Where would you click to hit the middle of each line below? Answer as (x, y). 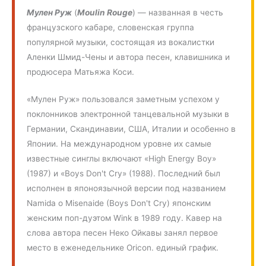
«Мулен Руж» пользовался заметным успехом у (123, 99)
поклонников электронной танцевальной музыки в (128, 114)
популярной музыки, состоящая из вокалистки (121, 42)
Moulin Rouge (105, 12)
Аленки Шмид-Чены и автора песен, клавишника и (129, 57)
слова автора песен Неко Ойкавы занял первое (123, 233)
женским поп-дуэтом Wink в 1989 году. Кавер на (125, 218)
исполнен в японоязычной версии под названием (126, 189)
